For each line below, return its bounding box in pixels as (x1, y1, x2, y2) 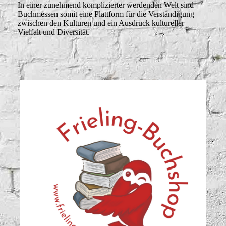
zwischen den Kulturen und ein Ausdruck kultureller (18, 19, 184, 28)
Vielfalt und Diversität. (18, 28, 90, 37)
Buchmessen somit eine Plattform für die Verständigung (18, 10, 194, 19)
